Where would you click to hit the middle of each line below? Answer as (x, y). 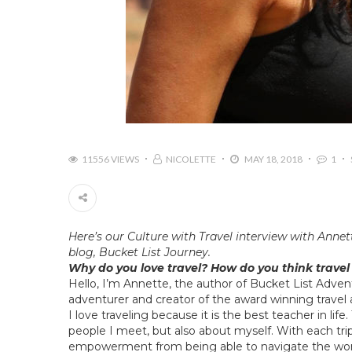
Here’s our (98, 236)
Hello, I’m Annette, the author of (158, 283)
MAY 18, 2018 (273, 159)
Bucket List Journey (154, 252)
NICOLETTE (191, 159)
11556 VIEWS (110, 159)
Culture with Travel (180, 236)
